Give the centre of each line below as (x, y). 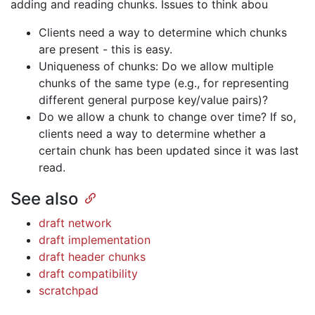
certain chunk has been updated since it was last (169, 150)
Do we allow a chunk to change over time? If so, (167, 117)
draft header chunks (92, 257)
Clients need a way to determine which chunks (163, 32)
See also (44, 199)
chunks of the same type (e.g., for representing (164, 83)
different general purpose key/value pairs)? (153, 100)
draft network (75, 223)
